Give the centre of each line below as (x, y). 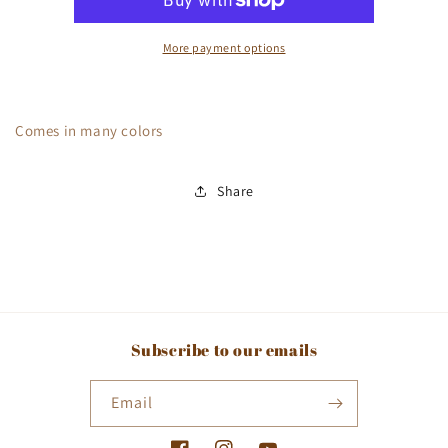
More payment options (224, 47)
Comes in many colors (89, 130)
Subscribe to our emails (224, 350)
